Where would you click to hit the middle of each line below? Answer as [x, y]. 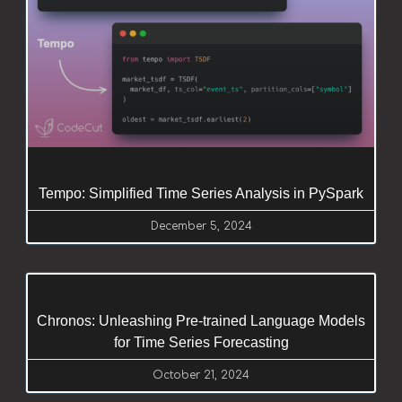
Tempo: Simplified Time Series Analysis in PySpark [201, 194]
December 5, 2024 [201, 227]
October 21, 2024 [201, 376]
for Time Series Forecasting [201, 343]
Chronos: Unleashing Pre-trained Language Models [201, 321]
